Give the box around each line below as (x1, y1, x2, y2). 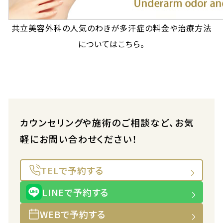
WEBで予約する (39, 208, 106, 221)
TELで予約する (40, 164, 104, 177)
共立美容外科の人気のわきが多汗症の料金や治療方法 (11, 22, 212, 34)
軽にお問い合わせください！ (19, 132, 138, 145)
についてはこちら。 (78, 38, 145, 50)
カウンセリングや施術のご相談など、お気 (19, 116, 194, 129)
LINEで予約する (41, 186, 109, 199)
